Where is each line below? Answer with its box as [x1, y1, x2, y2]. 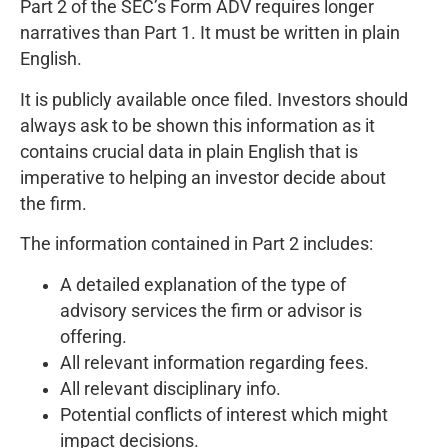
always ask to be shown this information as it [20, 115, 375, 136]
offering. [60, 326, 127, 347]
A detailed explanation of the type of [60, 274, 346, 295]
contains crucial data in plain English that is [20, 141, 358, 162]
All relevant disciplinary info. [60, 378, 281, 399]
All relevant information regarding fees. [60, 352, 369, 373]
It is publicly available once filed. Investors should [20, 89, 408, 110]
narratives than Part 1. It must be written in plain [20, 23, 400, 44]
